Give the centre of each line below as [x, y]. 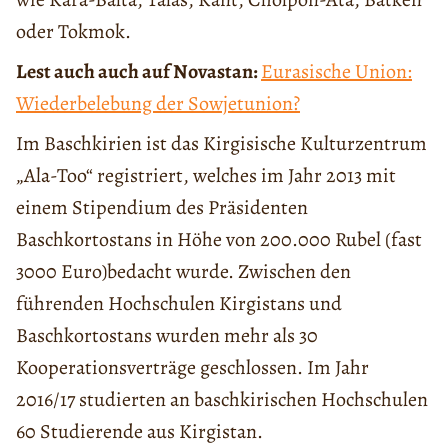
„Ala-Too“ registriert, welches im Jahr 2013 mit [206, 175]
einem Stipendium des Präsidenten [162, 207]
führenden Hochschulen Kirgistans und [179, 303]
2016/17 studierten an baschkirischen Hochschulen [222, 399]
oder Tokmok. [73, 31]
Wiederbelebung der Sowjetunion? [158, 103]
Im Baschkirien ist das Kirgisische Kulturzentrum [221, 143]
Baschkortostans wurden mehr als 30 [167, 335]
